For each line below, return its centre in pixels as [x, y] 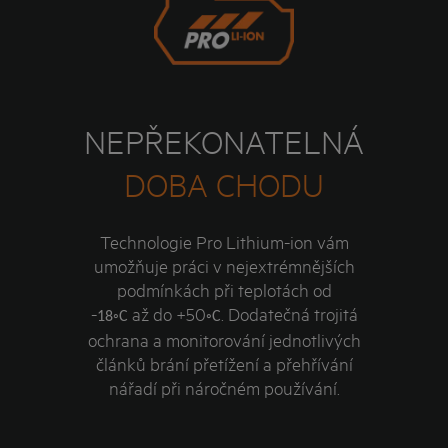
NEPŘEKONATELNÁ [224, 142]
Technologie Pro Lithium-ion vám [224, 241]
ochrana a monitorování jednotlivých [224, 339]
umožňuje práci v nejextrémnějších [224, 265]
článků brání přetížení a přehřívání [224, 363]
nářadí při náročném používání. [224, 387]
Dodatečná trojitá [290, 313]
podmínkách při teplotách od [224, 289]
